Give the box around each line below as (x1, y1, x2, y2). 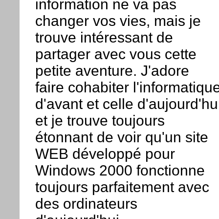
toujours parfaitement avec (35, 179, 209, 196)
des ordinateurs (35, 196, 137, 212)
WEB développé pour (35, 146, 175, 162)
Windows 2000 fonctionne (35, 162, 205, 179)
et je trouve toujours (35, 112, 165, 129)
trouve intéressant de (35, 29, 173, 46)
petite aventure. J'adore (35, 63, 189, 79)
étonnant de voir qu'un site (35, 129, 208, 146)
